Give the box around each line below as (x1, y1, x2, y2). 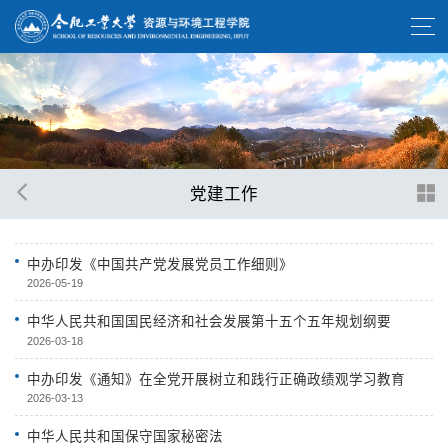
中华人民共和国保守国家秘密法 (27, 429, 223, 445)
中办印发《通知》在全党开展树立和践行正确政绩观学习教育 (27, 371, 405, 387)
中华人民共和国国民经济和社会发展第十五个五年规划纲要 (27, 314, 391, 330)
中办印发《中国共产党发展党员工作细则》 (27, 256, 293, 272)
